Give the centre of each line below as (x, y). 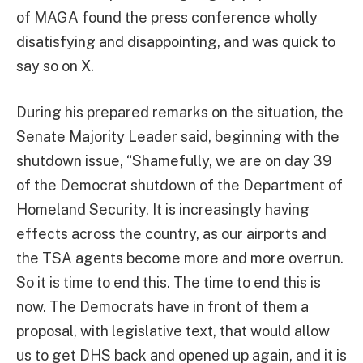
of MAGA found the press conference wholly (167, 17)
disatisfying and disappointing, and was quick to (176, 41)
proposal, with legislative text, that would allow (173, 331)
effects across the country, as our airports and (171, 234)
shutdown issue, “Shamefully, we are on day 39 (174, 161)
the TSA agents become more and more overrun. (180, 258)
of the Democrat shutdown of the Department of (179, 186)
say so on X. (55, 66)
